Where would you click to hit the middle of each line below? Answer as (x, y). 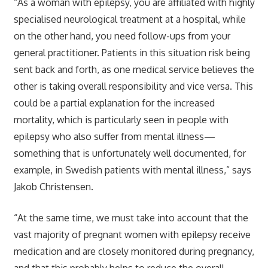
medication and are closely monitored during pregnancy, (134, 251)
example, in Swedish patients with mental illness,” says (132, 170)
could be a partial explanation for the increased (114, 103)
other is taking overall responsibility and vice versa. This (133, 86)
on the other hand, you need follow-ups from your (122, 36)
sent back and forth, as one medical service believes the (134, 69)
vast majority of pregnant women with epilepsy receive (132, 234)
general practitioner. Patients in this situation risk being (132, 52)
